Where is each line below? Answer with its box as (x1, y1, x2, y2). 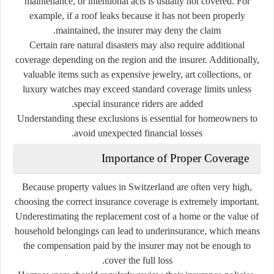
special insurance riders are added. (73, 98, 203, 109)
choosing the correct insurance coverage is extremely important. (15, 196, 259, 207)
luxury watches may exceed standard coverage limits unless (23, 83, 251, 94)
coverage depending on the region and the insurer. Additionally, (15, 54, 259, 65)
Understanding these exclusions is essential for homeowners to (17, 113, 257, 124)
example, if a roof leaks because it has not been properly (29, 10, 245, 21)
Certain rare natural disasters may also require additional (29, 39, 245, 50)
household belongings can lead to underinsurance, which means (14, 225, 260, 236)
